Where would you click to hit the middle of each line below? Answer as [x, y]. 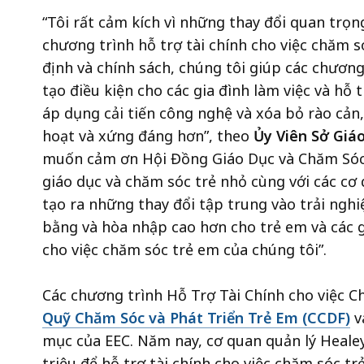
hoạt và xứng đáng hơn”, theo [148, 136]
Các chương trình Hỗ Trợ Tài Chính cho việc [195, 295]
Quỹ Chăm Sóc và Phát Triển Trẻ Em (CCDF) [196, 318]
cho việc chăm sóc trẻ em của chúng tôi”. [186, 250]
